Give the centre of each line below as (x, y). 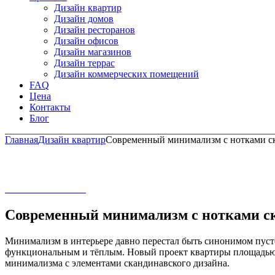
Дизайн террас (84, 63)
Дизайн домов (84, 19)
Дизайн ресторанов (95, 30)
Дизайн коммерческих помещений (126, 74)
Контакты (50, 107)
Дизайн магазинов (93, 52)
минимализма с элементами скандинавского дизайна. (117, 263)
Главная (21, 140)
